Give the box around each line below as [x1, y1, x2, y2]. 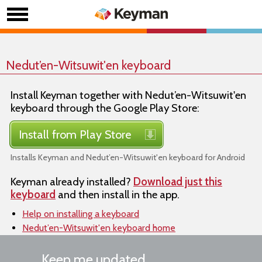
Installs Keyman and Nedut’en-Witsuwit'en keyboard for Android [11, 152, 245, 163]
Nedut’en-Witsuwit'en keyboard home [22, 222, 175, 233]
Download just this [133, 175, 222, 188]
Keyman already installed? [11, 175, 133, 188]
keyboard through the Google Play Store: [11, 101, 199, 115]
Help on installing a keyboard [22, 208, 139, 219]
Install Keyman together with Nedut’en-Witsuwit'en [11, 88, 246, 102]
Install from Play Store [19, 127, 131, 142]
